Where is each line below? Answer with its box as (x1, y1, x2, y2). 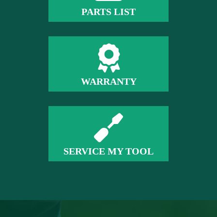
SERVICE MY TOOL (63, 146, 154, 157)
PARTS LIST (81, 6, 136, 17)
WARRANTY (80, 76, 137, 87)
